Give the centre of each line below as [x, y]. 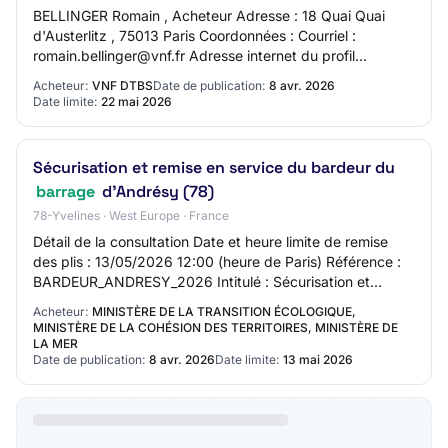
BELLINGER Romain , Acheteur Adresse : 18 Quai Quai [209, 15]
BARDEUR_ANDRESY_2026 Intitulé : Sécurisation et [201, 281]
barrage [65, 191]
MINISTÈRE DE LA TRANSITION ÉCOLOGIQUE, [224, 311]
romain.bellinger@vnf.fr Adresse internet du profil [194, 55]
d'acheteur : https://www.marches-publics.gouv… [195, 75]
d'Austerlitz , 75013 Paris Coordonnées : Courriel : [194, 35]
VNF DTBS [122, 85]
